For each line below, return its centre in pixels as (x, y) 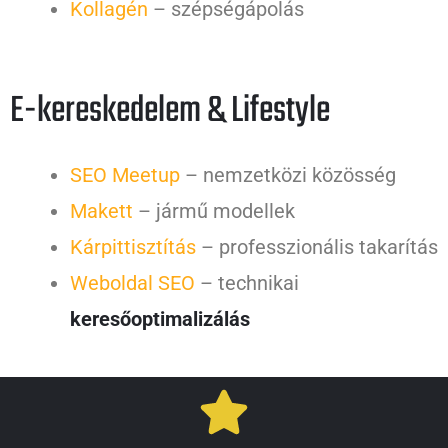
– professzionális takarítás (317, 247)
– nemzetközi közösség (288, 175)
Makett (101, 211)
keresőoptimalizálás (160, 319)
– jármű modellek (214, 211)
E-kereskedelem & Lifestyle (170, 112)
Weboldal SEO (132, 283)
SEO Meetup (125, 175)
